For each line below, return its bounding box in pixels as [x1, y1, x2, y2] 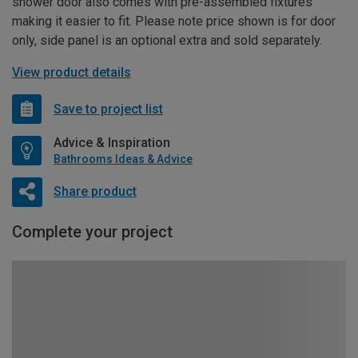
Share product [53, 183, 137, 199]
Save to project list [54, 101, 163, 117]
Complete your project [12, 222, 173, 242]
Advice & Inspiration [54, 135, 170, 151]
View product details [12, 65, 131, 81]
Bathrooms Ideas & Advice [54, 153, 193, 166]
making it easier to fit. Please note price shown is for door [12, 14, 336, 30]
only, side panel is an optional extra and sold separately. [12, 33, 322, 49]
